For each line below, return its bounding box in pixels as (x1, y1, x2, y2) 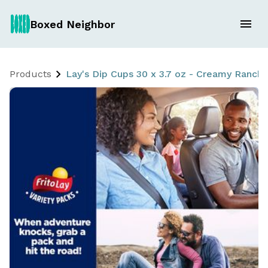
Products (10, 68, 51, 80)
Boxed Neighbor (29, 17, 115, 31)
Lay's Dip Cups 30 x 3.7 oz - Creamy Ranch (66, 68, 263, 80)
